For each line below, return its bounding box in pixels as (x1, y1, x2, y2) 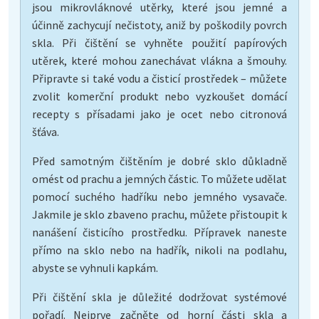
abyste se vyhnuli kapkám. (32, 260, 158, 275)
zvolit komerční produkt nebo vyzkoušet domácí (32, 88, 287, 103)
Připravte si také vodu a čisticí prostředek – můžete (32, 70, 287, 85)
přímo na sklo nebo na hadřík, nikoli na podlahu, (32, 242, 287, 257)
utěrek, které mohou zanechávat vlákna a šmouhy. (32, 53, 287, 68)
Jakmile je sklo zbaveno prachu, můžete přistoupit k (32, 206, 287, 221)
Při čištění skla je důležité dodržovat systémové (32, 289, 287, 304)
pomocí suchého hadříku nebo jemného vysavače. (32, 189, 287, 204)
